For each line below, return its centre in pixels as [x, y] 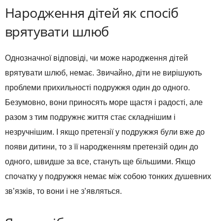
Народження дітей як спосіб [92, 12]
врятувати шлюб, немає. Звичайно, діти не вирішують [103, 73]
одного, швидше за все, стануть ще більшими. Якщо [100, 161]
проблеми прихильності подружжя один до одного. [97, 87]
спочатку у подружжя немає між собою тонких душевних [108, 176]
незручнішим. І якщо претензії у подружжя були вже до [105, 132]
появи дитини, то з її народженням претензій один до [102, 147]
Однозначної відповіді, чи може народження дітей [96, 58]
